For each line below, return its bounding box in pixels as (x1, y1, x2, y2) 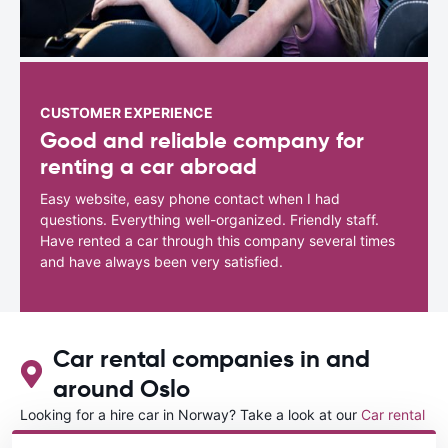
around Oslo (52, 373, 190, 404)
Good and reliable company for (40, 126, 364, 154)
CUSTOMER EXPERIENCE (40, 103, 213, 121)
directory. (71, 426, 138, 444)
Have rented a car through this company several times (40, 231, 395, 249)
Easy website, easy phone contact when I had (40, 189, 340, 207)
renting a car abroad (40, 152, 257, 180)
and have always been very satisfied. (40, 252, 283, 270)
